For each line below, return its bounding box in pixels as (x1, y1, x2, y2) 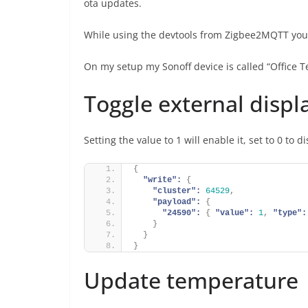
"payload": (153, 197, 201, 207)
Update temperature (84, 265, 298, 295)
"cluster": (153, 186, 201, 196)
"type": (273, 208, 307, 218)
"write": (143, 175, 181, 185)
